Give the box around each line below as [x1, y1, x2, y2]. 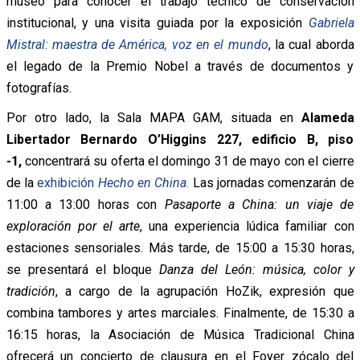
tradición [6, 283, 55, 299]
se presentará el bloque [6, 261, 159, 277]
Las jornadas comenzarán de [189, 174, 354, 190]
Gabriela [308, 14, 354, 31]
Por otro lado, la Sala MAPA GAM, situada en [6, 109, 301, 125]
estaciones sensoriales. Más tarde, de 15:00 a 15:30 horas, [6, 239, 354, 256]
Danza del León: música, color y [158, 261, 354, 277]
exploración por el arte [6, 218, 140, 234]
